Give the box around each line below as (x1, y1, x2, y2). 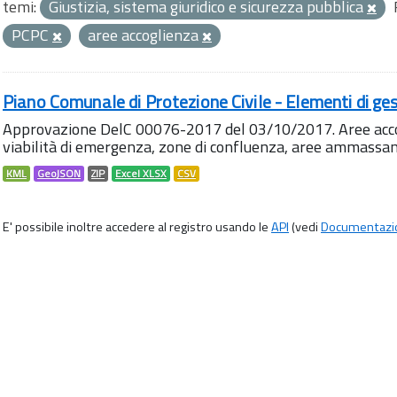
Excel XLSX (115, 166, 167, 182)
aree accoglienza (88, 23, 202, 47)
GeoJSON (37, 166, 81, 182)
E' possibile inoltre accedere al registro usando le (3, 217, 271, 237)
